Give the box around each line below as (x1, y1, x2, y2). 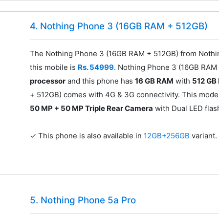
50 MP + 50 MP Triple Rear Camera (30, 103, 153, 113)
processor (30, 76, 66, 86)
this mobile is (30, 62, 78, 72)
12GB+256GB (144, 131, 192, 140)
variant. (192, 131, 218, 140)
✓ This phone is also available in (30, 131, 144, 140)
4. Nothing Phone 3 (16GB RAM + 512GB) (30, 20, 208, 32)
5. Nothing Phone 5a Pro (30, 195, 136, 206)
